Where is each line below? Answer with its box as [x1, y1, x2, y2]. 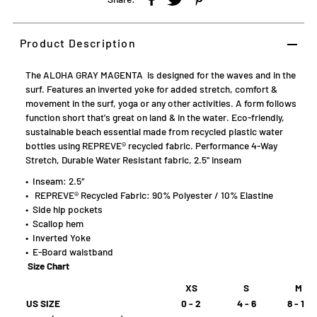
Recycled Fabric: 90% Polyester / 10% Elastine [78, 189, 273, 202]
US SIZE [25, 297, 60, 310]
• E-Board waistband [25, 246, 113, 258]
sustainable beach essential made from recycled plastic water [25, 125, 283, 138]
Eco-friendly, [231, 111, 284, 124]
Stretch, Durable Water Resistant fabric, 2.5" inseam [25, 154, 241, 166]
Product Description [19, 36, 136, 50]
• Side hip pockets [25, 203, 103, 216]
